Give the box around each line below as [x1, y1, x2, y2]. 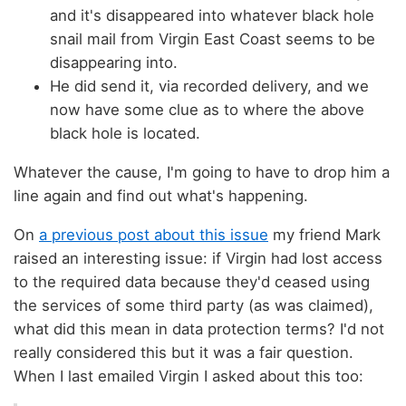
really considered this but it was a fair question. [14, 343, 353, 362]
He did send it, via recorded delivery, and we [50, 77, 369, 96]
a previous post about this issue [39, 225, 268, 244]
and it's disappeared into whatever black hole [50, 6, 374, 25]
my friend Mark [268, 225, 381, 244]
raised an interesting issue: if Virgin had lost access [14, 248, 382, 267]
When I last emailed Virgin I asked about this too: [14, 366, 363, 385]
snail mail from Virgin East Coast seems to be [50, 30, 375, 49]
